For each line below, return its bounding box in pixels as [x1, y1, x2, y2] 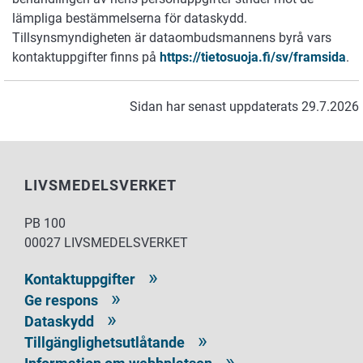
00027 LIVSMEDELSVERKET [24, 235, 188, 251]
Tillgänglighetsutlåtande [24, 334, 185, 352]
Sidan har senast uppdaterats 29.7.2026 [130, 99, 359, 115]
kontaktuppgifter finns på [12, 49, 160, 66]
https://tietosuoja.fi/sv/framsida [160, 49, 346, 66]
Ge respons [24, 292, 98, 310]
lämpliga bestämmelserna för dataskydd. [12, 11, 247, 27]
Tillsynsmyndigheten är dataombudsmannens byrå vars [12, 30, 331, 46]
